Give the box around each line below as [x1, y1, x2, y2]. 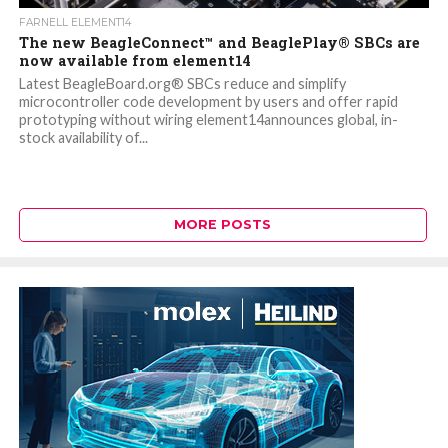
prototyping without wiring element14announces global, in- [18, 111, 398, 129]
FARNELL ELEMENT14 [18, 16, 131, 30]
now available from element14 [18, 51, 251, 71]
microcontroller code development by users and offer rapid [18, 93, 398, 111]
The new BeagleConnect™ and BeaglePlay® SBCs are [18, 33, 420, 53]
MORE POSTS [174, 217, 272, 233]
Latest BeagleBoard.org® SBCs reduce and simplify [18, 75, 346, 93]
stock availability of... [18, 129, 148, 147]
